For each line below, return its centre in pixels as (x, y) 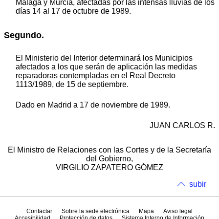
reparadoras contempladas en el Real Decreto (96, 76)
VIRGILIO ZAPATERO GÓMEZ (109, 168)
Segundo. (24, 35)
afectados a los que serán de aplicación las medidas (106, 67)
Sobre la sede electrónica (95, 211)
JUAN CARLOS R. (182, 126)
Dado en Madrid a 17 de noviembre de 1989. (93, 105)
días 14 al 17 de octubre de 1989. (73, 11)
